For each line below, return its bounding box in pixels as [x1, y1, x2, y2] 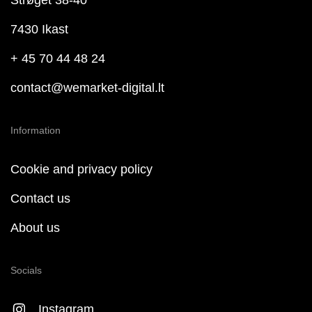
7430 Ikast [10, 22, 68, 37]
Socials [10, 265, 42, 276]
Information [10, 125, 61, 136]
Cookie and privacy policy [10, 162, 153, 177]
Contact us [10, 192, 70, 206]
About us [10, 221, 60, 235]
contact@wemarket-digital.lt [10, 81, 164, 95]
